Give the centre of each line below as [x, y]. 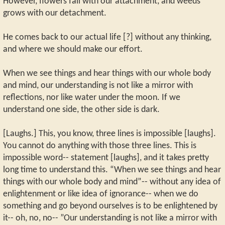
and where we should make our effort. [73, 49]
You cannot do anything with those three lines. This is [100, 146]
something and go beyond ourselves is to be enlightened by [110, 206]
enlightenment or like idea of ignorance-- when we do [101, 194]
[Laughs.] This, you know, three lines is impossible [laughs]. [109, 134]
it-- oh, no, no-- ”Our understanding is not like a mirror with [110, 218]
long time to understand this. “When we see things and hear [112, 170]
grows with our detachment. [55, 13]
